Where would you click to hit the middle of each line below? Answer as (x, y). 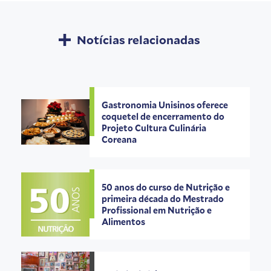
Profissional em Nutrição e (157, 210)
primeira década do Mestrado (163, 198)
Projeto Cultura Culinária (154, 128)
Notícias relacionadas (139, 39)
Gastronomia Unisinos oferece (165, 105)
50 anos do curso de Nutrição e (166, 187)
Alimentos (124, 221)
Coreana (120, 139)
